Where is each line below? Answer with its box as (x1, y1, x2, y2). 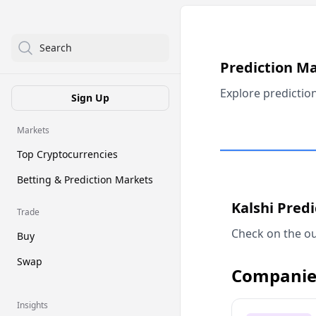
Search (39, 41, 72, 54)
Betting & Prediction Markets (17, 173, 153, 186)
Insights (17, 299, 48, 311)
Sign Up (71, 91, 109, 104)
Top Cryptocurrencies (17, 147, 118, 161)
